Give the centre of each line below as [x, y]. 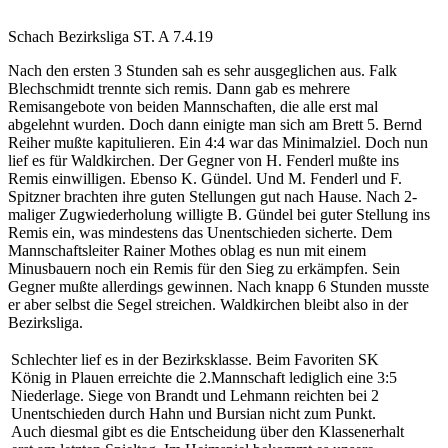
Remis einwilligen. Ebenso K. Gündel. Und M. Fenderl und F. [205, 178]
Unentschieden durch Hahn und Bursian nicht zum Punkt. [193, 413]
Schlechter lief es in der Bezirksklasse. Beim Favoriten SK [195, 359]
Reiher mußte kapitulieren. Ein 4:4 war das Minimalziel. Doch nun [218, 142]
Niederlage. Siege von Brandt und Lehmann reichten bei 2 [195, 395]
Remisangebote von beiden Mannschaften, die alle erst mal [193, 106]
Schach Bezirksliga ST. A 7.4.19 [110, 36]
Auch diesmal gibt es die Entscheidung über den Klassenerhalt [207, 431]
